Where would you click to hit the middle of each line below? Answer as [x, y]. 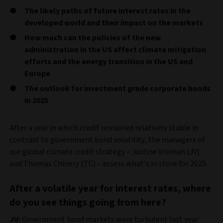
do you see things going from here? [88, 203]
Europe [37, 74]
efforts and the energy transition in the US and [109, 62]
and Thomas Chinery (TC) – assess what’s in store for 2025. [109, 164]
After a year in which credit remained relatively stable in [104, 128]
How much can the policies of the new [93, 38]
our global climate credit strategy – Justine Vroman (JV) [105, 152]
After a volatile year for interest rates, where [110, 189]
